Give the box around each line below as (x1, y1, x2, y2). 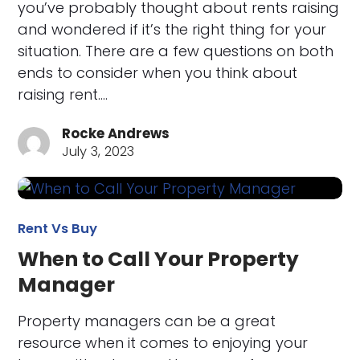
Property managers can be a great (18, 311, 276, 332)
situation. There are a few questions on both (18, 40, 334, 61)
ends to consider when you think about (18, 62, 298, 83)
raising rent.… (18, 84, 108, 104)
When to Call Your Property (18, 245, 300, 274)
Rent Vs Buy (18, 219, 98, 239)
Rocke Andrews (62, 124, 170, 143)
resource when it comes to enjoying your (18, 333, 309, 354)
